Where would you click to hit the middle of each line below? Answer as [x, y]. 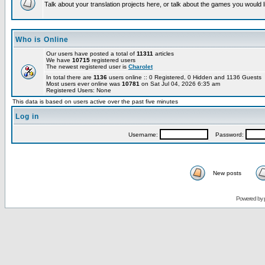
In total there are [70, 77]
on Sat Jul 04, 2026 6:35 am [180, 84]
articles [164, 54]
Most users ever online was [84, 84]
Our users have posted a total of [91, 54]
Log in [27, 117]
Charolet [140, 67]
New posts [227, 173]
